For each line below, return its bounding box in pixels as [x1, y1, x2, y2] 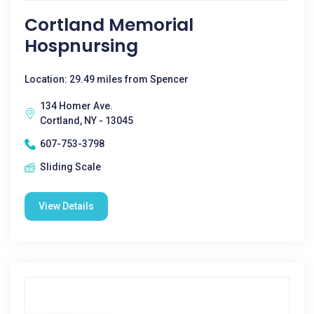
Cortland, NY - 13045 [40, 115, 133, 126]
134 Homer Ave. [40, 100, 113, 111]
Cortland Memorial [25, 13, 193, 37]
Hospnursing [25, 34, 138, 58]
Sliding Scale [40, 161, 101, 172]
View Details [39, 200, 94, 212]
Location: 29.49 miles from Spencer [25, 74, 189, 85]
